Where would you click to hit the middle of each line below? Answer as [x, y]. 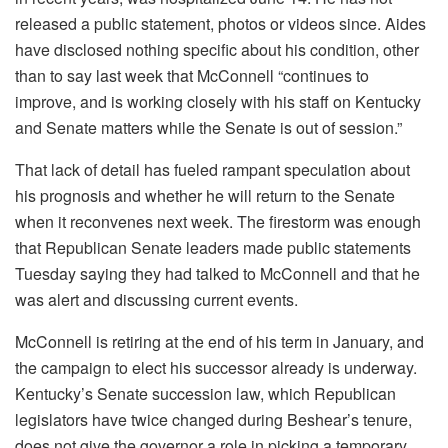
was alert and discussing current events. [156, 300]
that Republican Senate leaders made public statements [213, 248]
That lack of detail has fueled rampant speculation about [212, 170]
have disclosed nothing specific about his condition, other [217, 50]
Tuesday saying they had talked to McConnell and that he [217, 274]
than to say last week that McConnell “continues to [192, 76]
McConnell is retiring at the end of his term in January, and [219, 342]
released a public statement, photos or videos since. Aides [220, 24]
